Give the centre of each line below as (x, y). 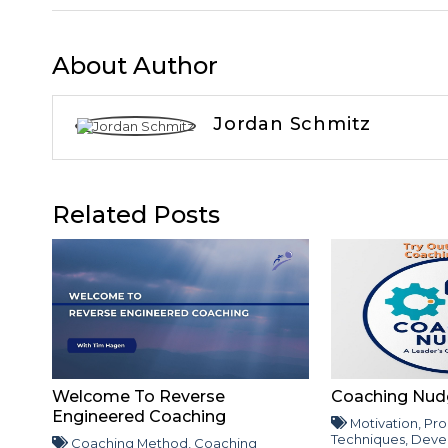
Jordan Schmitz (292, 123)
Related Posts (136, 214)
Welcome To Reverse (138, 396)
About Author (135, 65)
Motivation (384, 422)
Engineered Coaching (139, 416)
